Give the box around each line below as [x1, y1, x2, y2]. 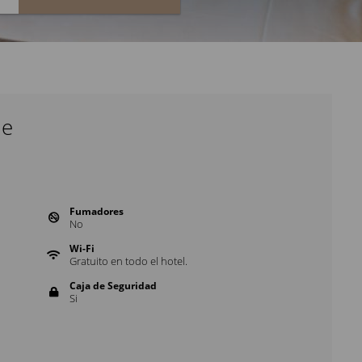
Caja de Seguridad [69, 279, 157, 293]
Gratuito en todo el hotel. [69, 254, 187, 268]
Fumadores [69, 204, 124, 218]
